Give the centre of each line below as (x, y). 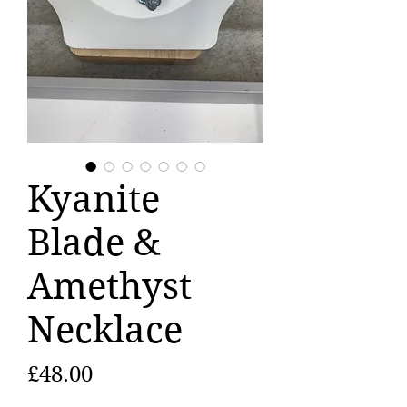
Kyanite (94, 199)
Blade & (94, 243)
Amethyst (109, 287)
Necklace (105, 330)
